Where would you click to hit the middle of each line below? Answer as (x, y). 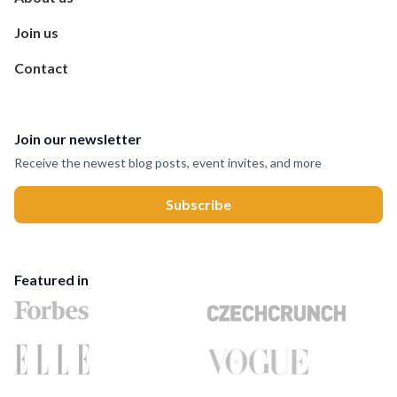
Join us (36, 32)
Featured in (51, 280)
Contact (41, 68)
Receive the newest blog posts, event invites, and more (168, 163)
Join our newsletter (78, 139)
